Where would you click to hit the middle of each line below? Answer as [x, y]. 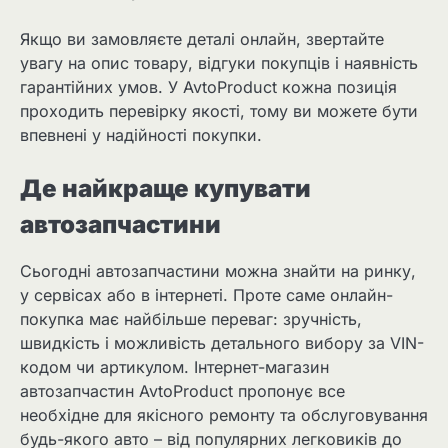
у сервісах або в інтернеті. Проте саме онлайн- [206, 294]
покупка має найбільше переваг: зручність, [191, 318]
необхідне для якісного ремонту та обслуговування [224, 414]
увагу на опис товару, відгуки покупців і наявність [219, 62]
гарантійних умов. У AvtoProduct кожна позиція [208, 86]
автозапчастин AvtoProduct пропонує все [182, 390]
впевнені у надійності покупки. [141, 134]
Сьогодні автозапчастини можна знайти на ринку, [218, 270]
